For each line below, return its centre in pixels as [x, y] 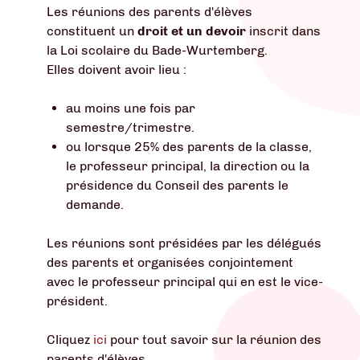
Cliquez [70, 339]
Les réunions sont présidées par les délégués [184, 243]
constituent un [92, 31]
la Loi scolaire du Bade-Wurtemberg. [157, 50]
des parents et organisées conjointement [170, 262]
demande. [95, 204]
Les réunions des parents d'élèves [149, 11]
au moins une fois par [131, 108]
